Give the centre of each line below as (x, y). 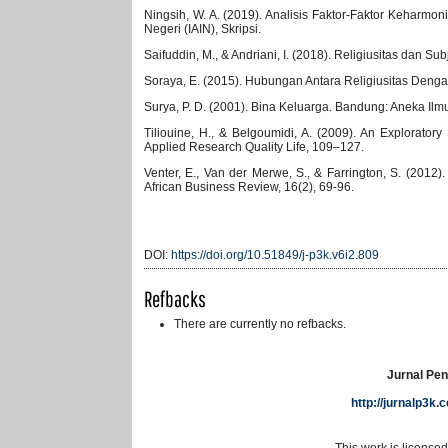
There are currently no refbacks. (260, 323)
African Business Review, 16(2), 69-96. (249, 186)
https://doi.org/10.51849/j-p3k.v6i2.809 (275, 254)
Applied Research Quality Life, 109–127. (254, 146)
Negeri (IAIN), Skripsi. (202, 28)
